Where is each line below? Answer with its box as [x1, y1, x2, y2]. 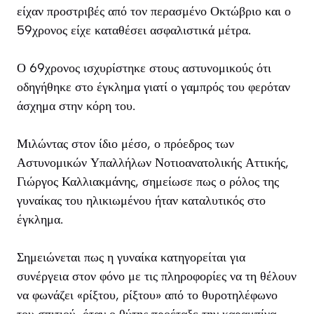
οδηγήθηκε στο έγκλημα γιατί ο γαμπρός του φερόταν [17, 78, 290, 95]
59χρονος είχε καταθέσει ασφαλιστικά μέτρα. [17, 22, 251, 38]
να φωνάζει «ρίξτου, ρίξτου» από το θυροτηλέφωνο [17, 287, 278, 303]
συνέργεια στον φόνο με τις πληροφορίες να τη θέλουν [17, 268, 296, 284]
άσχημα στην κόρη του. [17, 97, 135, 114]
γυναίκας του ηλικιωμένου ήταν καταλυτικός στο [17, 192, 266, 208]
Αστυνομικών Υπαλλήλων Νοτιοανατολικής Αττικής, [17, 154, 289, 170]
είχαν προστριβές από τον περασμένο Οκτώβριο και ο [17, 3, 291, 19]
